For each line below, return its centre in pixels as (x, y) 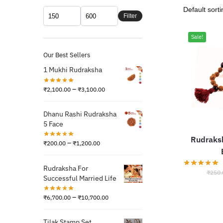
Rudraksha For (66, 168)
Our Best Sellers (67, 55)
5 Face (53, 124)
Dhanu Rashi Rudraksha (80, 114)
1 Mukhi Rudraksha (73, 70)
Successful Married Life (80, 178)
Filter (130, 16)
